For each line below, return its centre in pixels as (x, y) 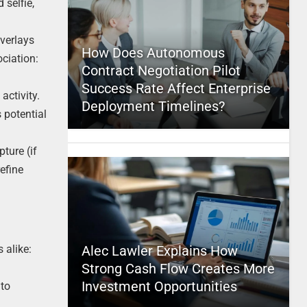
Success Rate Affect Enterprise (176, 88)
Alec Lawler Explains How (159, 251)
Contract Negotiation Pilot (161, 71)
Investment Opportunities (159, 286)
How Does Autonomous (153, 53)
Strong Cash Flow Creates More (178, 269)
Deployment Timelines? (153, 106)
